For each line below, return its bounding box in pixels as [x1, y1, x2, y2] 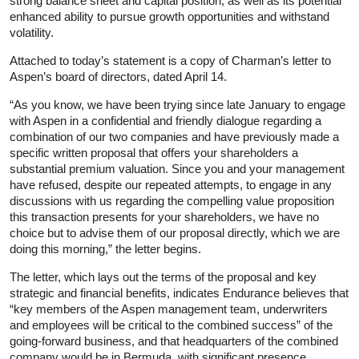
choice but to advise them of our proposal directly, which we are [10, 225, 340, 240]
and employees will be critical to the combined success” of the [10, 317, 333, 332]
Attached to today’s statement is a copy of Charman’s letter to [10, 53, 331, 67]
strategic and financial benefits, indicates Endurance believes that [10, 285, 349, 300]
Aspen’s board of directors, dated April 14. [10, 69, 227, 83]
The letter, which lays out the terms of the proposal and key [10, 269, 317, 284]
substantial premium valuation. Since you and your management [10, 161, 345, 175]
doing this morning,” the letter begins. [10, 241, 201, 256]
